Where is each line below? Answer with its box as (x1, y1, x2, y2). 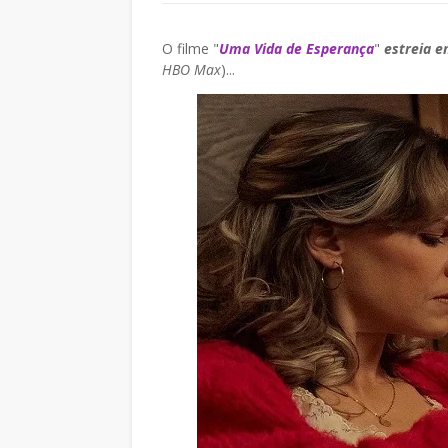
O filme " (162, 39, 219, 58)
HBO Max (162, 60, 221, 79)
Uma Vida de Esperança (219, 39, 374, 58)
